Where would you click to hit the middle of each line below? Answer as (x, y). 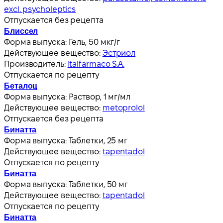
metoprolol (123, 108)
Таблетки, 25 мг (98, 140)
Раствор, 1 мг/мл (99, 97)
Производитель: (36, 64)
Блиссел (21, 31)
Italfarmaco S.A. (96, 64)
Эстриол (119, 53)
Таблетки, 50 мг (98, 184)
